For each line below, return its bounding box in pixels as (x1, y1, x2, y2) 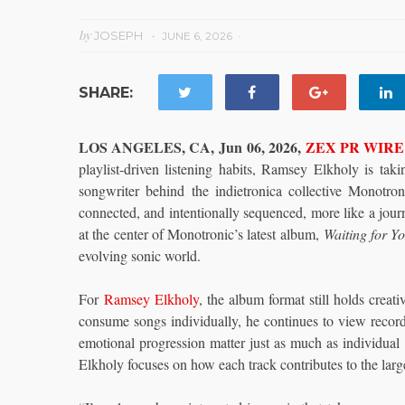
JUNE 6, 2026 (162, 29, 232, 42)
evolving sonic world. (79, 246, 201, 265)
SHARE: (79, 84, 133, 101)
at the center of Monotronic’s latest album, (79, 224, 324, 243)
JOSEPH (94, 28, 143, 42)
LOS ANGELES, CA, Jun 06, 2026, (79, 137, 306, 157)
